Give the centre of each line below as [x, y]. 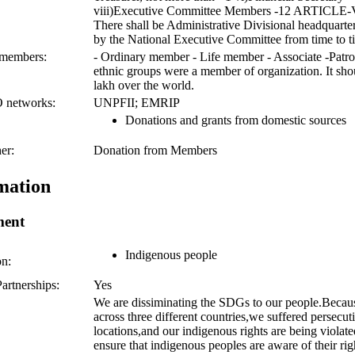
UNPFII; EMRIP [137, 103]
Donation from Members [155, 151]
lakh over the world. [144, 86]
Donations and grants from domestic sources [236, 120]
